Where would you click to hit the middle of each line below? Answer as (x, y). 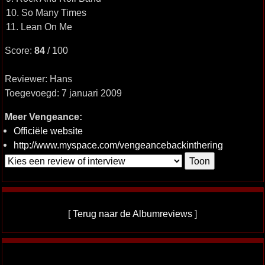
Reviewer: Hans (38, 79)
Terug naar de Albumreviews (132, 214)
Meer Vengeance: (43, 117)
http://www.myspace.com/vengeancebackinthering (118, 145)
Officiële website (48, 131)
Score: (19, 50)
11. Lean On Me (39, 27)
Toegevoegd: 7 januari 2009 (63, 93)
